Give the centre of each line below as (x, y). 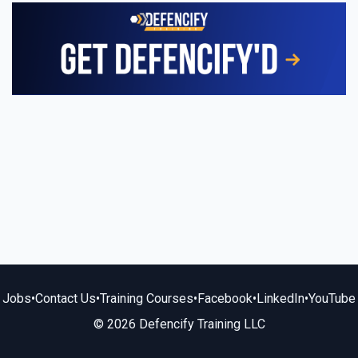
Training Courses (147, 298)
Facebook (225, 298)
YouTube (332, 298)
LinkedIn (280, 298)
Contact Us (66, 298)
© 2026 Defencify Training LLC (179, 324)
